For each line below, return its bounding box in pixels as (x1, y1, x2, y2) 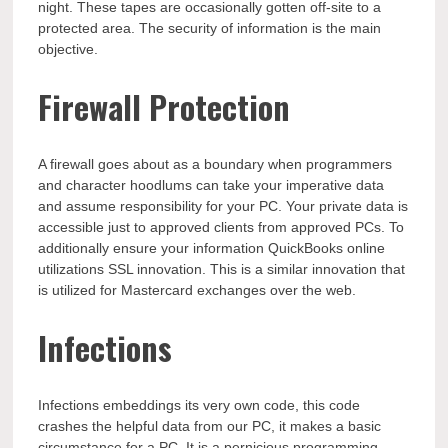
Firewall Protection (38, 83, 291, 131)
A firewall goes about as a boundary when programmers (38, 155, 393, 172)
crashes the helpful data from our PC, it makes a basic (38, 417, 382, 434)
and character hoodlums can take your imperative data (38, 176, 385, 193)
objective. (38, 40, 99, 57)
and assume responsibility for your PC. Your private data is (38, 197, 409, 214)
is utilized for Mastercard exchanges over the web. (38, 281, 357, 298)
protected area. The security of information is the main (38, 19, 382, 36)
